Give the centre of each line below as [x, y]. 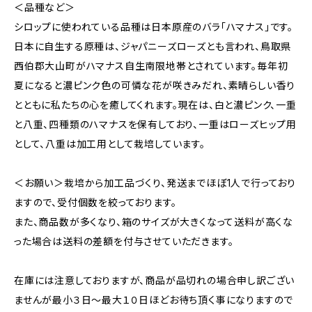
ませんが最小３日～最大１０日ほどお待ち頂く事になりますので [154, 300]
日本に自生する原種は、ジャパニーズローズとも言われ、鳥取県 [153, 46]
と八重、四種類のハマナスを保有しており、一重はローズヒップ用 [155, 124]
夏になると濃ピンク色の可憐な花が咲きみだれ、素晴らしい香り [155, 85]
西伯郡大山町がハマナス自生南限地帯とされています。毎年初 [151, 66]
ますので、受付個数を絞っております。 [95, 202]
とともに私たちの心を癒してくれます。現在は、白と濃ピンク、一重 [155, 105]
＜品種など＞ [45, 7]
